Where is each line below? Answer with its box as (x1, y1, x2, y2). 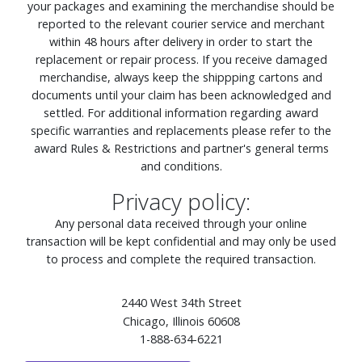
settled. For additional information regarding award (44, 104, 318, 120)
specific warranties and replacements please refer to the (31, 122, 331, 138)
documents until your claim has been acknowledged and (31, 86, 331, 103)
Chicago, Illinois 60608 (122, 313, 240, 329)
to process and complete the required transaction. (46, 250, 316, 267)
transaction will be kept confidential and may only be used (26, 233, 336, 249)
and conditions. (140, 158, 222, 174)
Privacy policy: (112, 185, 250, 217)
